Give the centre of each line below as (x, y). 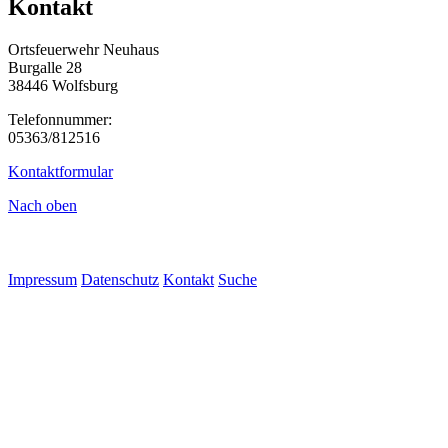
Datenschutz (120, 279)
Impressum (42, 279)
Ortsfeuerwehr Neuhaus (83, 49)
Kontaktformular (60, 171)
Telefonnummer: (60, 119)
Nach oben (42, 205)
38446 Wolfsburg (63, 85)
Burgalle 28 (45, 67)
